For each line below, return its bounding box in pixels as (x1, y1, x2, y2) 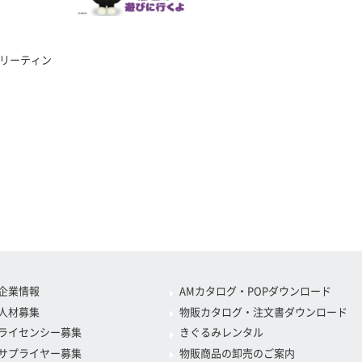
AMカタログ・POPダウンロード (179, 286, 331, 297)
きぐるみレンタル (179, 327, 263, 339)
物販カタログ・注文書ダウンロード (179, 306, 347, 318)
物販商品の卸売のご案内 (179, 347, 295, 359)
